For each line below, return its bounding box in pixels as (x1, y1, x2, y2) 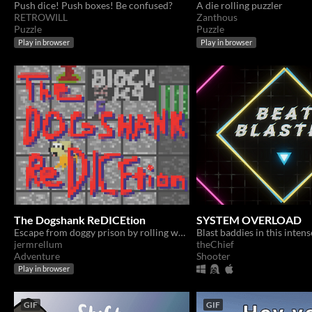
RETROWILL (14, 11, 68, 24)
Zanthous (196, 11, 237, 24)
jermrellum (14, 237, 63, 250)
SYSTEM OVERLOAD (196, 212, 302, 226)
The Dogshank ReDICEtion (14, 212, 146, 226)
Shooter (196, 249, 231, 262)
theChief (196, 237, 234, 250)
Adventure (14, 249, 60, 262)
